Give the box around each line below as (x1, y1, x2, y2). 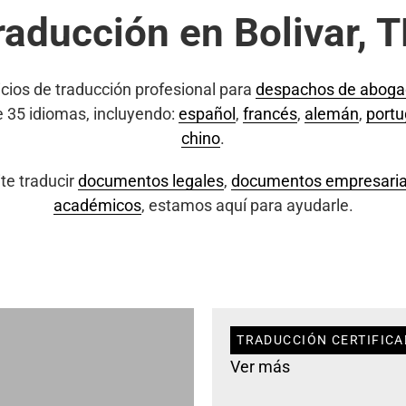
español (178, 104, 236, 123)
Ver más (229, 357, 290, 377)
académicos (53, 196, 141, 215)
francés (242, 104, 297, 123)
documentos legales (77, 171, 224, 190)
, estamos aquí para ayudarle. (140, 196, 353, 215)
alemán (304, 104, 359, 123)
